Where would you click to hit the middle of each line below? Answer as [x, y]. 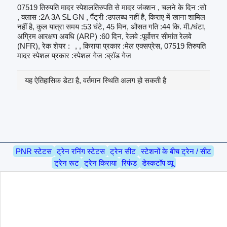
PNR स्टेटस [34, 151]
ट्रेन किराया [100, 163]
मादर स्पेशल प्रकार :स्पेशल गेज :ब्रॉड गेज [74, 56]
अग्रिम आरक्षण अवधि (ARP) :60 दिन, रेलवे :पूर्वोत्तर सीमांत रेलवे [105, 36]
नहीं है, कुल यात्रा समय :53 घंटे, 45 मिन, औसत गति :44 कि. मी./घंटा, [112, 27]
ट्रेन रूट [66, 163]
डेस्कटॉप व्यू [157, 163]
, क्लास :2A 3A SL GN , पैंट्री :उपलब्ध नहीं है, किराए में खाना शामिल [111, 17]
